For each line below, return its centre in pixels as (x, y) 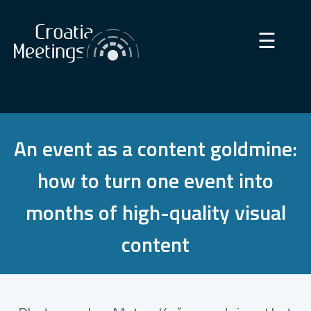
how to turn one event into (155, 180)
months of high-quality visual (155, 212)
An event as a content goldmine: (155, 148)
